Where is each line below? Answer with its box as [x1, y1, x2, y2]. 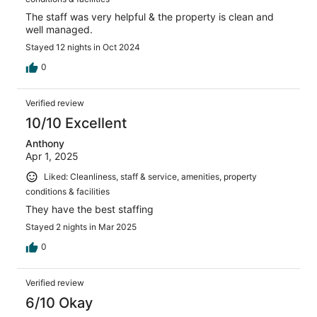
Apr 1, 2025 [25, 150, 79, 163]
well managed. [25, 23, 93, 36]
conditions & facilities [25, 186, 110, 197]
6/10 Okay [25, 294, 93, 312]
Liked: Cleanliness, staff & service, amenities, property [44, 171, 257, 183]
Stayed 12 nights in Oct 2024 [25, 42, 140, 53]
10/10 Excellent [25, 115, 127, 132]
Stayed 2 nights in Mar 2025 [25, 221, 137, 233]
